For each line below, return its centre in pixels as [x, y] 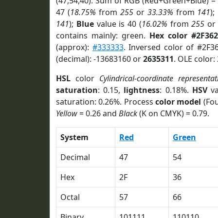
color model [178, 102]
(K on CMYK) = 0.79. [173, 113]
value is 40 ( [118, 24]
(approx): [74, 47]
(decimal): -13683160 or [100, 59]
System [74, 137]
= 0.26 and [98, 113]
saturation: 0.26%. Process [106, 102]
